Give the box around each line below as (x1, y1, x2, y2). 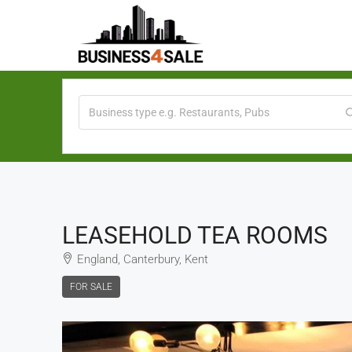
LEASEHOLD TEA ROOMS (62, 222, 328, 249)
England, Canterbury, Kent (77, 252, 208, 266)
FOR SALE (70, 281, 112, 292)
